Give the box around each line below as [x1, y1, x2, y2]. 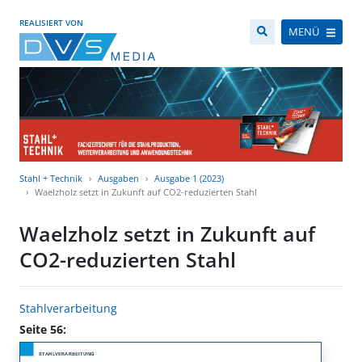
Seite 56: [19, 322, 66, 338]
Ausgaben [98, 172, 139, 185]
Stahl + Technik [19, 172, 82, 185]
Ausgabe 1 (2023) [154, 172, 224, 185]
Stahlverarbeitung [19, 301, 117, 317]
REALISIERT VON [19, 17, 83, 28]
